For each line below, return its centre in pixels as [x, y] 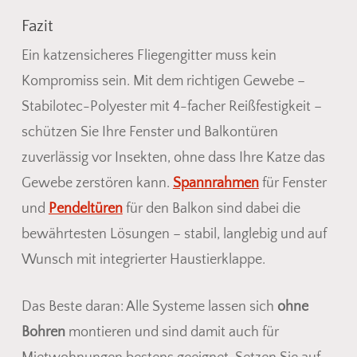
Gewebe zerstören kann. [97, 183]
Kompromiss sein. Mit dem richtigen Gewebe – [163, 81]
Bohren [43, 332]
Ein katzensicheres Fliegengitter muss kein [149, 55]
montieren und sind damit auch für [172, 332]
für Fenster [292, 183]
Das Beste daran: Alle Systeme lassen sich [149, 306]
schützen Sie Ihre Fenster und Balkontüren [149, 132]
